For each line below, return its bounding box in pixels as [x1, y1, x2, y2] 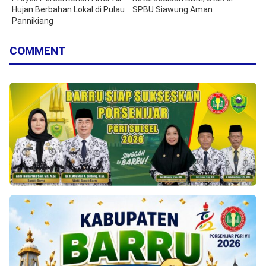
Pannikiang [12, 15, 53, 26]
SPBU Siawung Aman [132, 4, 213, 14]
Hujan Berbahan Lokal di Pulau [12, 4, 125, 14]
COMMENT [9, 43, 66, 58]
